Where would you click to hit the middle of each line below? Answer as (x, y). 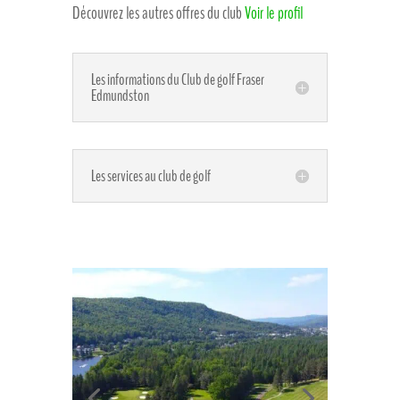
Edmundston (120, 96)
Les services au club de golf (150, 176)
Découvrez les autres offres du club (158, 14)
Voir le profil (273, 14)
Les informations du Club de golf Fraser (177, 80)
